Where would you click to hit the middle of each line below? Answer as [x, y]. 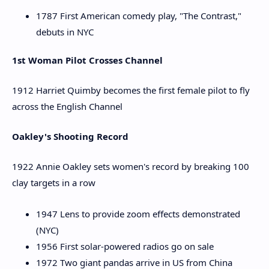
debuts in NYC [65, 32]
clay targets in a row [54, 182]
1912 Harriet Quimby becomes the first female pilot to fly [131, 90]
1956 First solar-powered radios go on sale [125, 246]
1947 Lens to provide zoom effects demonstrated [138, 214]
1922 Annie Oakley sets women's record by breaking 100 [131, 166]
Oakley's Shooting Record [70, 136]
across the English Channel [67, 106]
